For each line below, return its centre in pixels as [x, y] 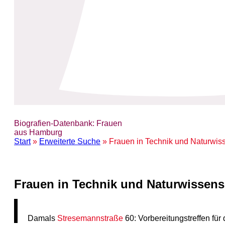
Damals [43, 218]
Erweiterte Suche [70, 141]
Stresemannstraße [90, 218]
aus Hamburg [38, 132]
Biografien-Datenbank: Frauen [68, 123]
